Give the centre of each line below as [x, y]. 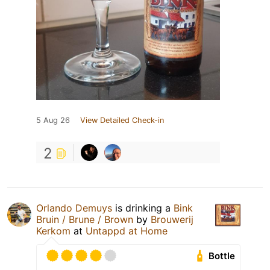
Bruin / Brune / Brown [85, 220]
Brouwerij [172, 220]
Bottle [222, 256]
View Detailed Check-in [122, 121]
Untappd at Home [127, 231]
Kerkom [53, 231]
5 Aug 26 [53, 121]
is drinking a [143, 208]
